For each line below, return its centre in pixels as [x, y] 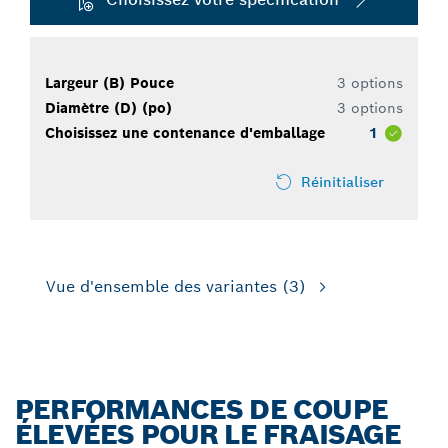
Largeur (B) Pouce [109, 83]
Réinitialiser [342, 182]
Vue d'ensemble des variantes [161, 287]
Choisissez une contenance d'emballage [185, 133]
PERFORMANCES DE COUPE [201, 410]
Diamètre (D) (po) [108, 108]
